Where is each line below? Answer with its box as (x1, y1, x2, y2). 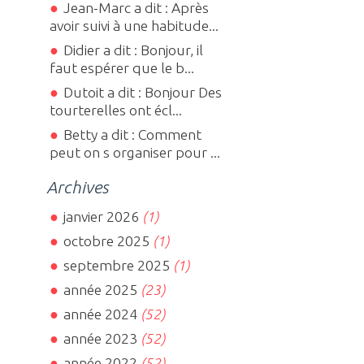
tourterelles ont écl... (50, 102, 183, 119)
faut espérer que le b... (50, 60, 195, 76)
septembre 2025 (63, 258, 170, 274)
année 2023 (63, 331, 137, 347)
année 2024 (63, 306, 137, 323)
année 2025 (63, 282, 137, 298)
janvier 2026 (63, 209, 139, 225)
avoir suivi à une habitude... (50, 18, 219, 34)
